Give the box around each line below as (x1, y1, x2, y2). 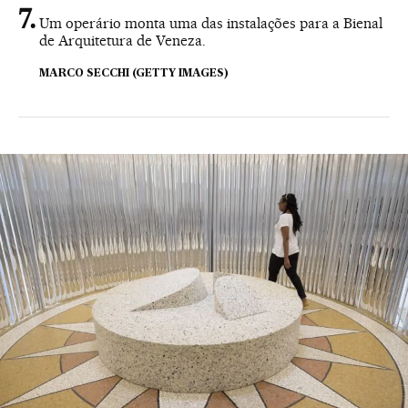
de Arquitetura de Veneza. (39, 32, 206, 50)
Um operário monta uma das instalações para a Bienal (39, 15, 382, 33)
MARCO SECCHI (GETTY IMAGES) (39, 68, 229, 80)
